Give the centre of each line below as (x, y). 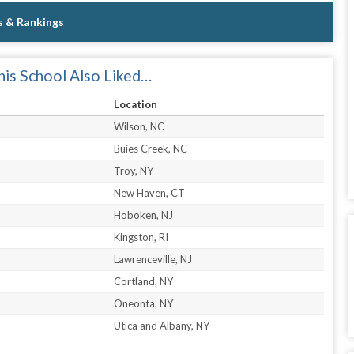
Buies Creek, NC (151, 148)
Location (136, 104)
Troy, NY (134, 170)
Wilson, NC (139, 126)
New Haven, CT (150, 192)
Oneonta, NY (144, 303)
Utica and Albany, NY (162, 325)
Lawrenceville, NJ (153, 259)
